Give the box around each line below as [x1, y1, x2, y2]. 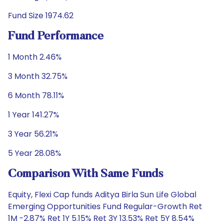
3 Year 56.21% [8, 128, 58, 140]
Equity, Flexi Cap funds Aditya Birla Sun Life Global [8, 189, 196, 200]
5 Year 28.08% [8, 147, 61, 159]
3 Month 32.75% [8, 71, 68, 82]
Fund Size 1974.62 [8, 10, 74, 21]
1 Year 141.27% [8, 109, 59, 120]
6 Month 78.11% [8, 90, 64, 101]
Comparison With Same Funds [8, 168, 163, 180]
